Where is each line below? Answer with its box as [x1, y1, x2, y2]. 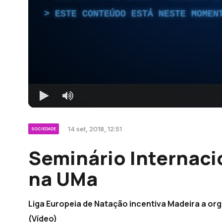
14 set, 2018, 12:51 [68, 124, 122, 133]
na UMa [28, 165, 98, 191]
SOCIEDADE [31, 125, 56, 131]
